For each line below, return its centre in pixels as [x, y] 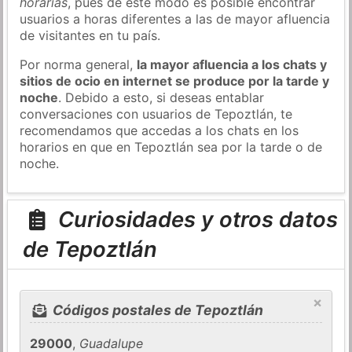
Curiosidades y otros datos [195, 220]
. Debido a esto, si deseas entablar [161, 97]
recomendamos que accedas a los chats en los [159, 130]
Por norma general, [79, 64]
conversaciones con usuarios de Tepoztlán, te [156, 114]
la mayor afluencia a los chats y [232, 64]
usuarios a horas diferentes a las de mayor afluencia [175, 18]
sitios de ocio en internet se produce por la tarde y [175, 81]
